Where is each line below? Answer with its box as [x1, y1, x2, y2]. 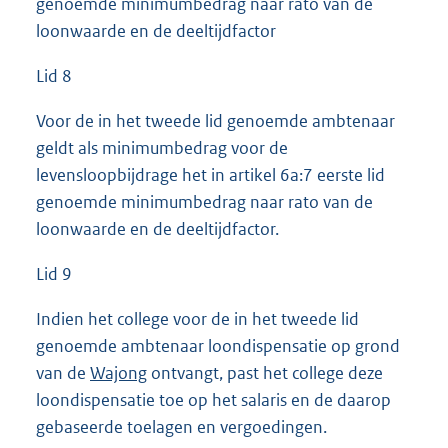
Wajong [90, 362, 147, 385]
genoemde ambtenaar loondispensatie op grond [36, 335, 400, 358]
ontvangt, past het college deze [147, 362, 383, 385]
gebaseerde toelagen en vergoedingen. [36, 416, 327, 439]
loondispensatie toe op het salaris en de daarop [36, 389, 391, 412]
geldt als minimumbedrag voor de [36, 137, 288, 160]
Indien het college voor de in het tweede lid [36, 308, 359, 331]
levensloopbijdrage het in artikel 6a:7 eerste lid [36, 164, 385, 187]
